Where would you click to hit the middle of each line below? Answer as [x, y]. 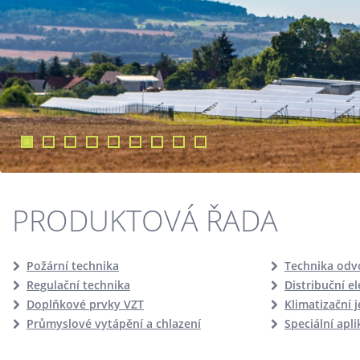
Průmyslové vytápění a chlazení [114, 323]
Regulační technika [78, 285]
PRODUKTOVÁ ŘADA [145, 221]
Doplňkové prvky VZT [85, 304]
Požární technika [73, 266]
